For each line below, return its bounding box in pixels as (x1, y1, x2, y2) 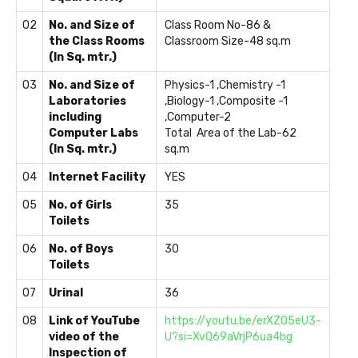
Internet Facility (49, 169, 145, 184)
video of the (49, 329, 119, 344)
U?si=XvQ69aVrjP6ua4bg (165, 329, 292, 344)
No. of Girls (49, 197, 112, 212)
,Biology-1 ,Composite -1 (165, 93, 288, 108)
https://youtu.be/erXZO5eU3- (165, 313, 321, 328)
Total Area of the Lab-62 (165, 125, 296, 140)
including (49, 109, 101, 124)
